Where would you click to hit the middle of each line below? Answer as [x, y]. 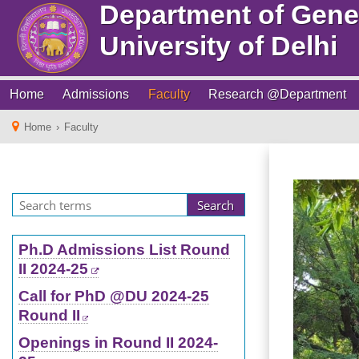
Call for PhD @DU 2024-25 [113, 296]
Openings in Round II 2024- [118, 342]
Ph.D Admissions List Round [124, 249]
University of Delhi [215, 45]
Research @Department [278, 95]
